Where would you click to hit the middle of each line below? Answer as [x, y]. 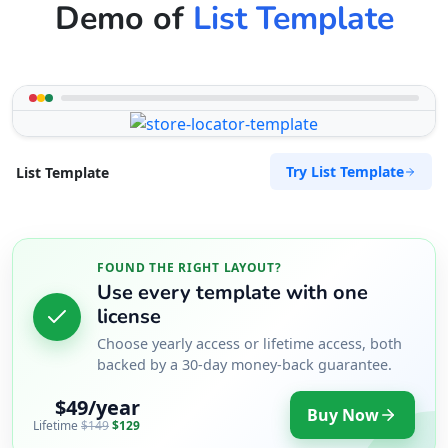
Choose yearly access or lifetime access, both [249, 343]
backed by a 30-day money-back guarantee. [244, 364]
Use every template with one [232, 292]
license [129, 316]
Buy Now [343, 414]
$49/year [97, 408]
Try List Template [345, 172]
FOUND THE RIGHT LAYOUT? [189, 268]
